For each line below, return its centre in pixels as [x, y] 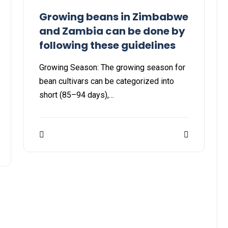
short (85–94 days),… [77, 95]
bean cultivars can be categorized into [107, 81]
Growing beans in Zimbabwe [114, 17]
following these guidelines [107, 46]
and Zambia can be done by [112, 31]
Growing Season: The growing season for [112, 68]
